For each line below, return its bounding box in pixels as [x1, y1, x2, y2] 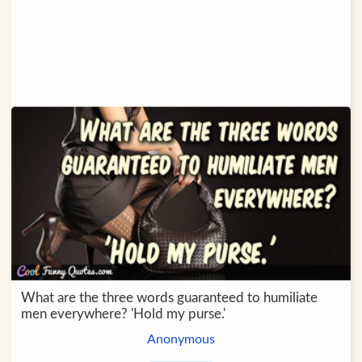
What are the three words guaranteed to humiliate [20, 290, 318, 305]
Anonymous [146, 332, 215, 346]
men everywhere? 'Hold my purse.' [20, 306, 225, 321]
